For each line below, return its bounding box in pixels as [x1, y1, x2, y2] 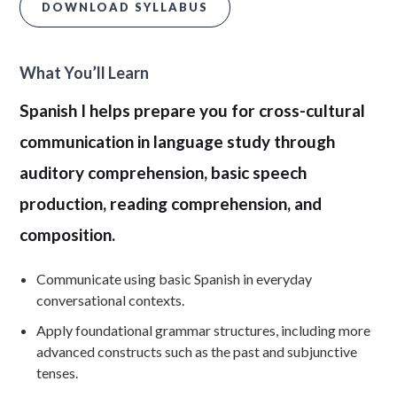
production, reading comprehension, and [19, 193, 323, 214]
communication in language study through [19, 131, 336, 152]
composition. [19, 224, 116, 245]
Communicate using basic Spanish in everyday [35, 270, 312, 287]
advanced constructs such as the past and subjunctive [35, 343, 357, 360]
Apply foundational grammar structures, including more [35, 322, 370, 339]
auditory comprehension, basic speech [19, 162, 307, 183]
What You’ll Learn [19, 63, 150, 82]
